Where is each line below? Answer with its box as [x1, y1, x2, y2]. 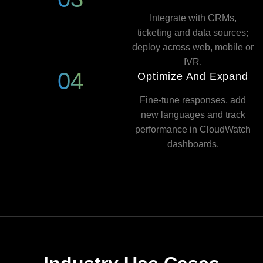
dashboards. [167, 139, 219, 149]
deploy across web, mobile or [132, 42, 254, 52]
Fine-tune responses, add [140, 95, 246, 105]
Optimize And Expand [137, 70, 248, 82]
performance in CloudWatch [135, 124, 251, 134]
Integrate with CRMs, [149, 13, 237, 23]
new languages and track [140, 110, 245, 120]
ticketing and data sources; [137, 28, 248, 38]
